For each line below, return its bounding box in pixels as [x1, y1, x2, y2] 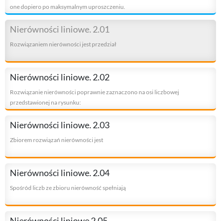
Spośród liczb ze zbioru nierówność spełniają [10, 184, 126, 191]
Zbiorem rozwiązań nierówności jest [10, 136, 103, 144]
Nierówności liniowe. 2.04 [10, 167, 110, 178]
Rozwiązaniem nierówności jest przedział [10, 40, 116, 48]
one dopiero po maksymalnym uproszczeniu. [10, 2, 125, 10]
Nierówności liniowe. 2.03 [10, 119, 110, 130]
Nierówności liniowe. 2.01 [10, 23, 110, 35]
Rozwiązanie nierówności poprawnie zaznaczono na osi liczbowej [10, 88, 179, 96]
